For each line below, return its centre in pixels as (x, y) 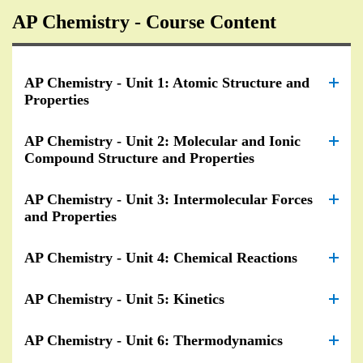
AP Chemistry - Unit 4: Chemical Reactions (161, 257)
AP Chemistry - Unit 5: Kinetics (124, 299)
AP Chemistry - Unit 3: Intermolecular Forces (169, 199)
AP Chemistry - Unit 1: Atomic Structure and (167, 82)
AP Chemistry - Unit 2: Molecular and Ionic (162, 141)
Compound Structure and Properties (139, 158)
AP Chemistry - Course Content (144, 21)
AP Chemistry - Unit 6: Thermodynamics (154, 340)
